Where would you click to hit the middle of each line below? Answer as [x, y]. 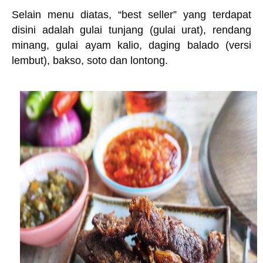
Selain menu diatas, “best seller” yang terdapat [131, 15]
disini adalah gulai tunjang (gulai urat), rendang [131, 30]
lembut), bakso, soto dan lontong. [90, 60]
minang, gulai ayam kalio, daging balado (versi [131, 45]
